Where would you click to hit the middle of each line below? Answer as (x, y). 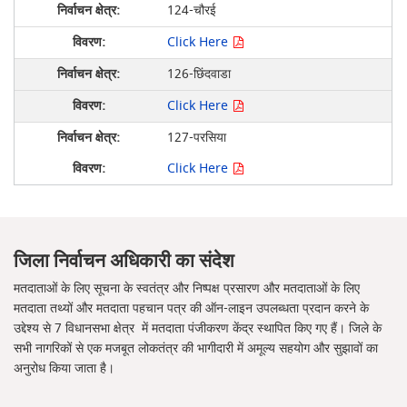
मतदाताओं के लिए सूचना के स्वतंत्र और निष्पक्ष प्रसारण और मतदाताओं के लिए (187, 289)
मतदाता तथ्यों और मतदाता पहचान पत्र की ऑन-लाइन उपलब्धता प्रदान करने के (192, 309)
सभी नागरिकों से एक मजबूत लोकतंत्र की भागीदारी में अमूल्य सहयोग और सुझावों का (196, 349)
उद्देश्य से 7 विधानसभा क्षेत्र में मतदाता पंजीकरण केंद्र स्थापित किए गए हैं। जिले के (198, 329)
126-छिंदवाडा (199, 74)
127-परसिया (196, 137)
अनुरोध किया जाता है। (65, 369)
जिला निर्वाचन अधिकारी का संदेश (124, 261)
